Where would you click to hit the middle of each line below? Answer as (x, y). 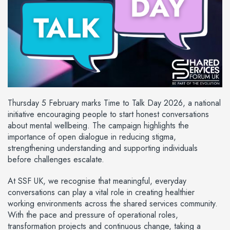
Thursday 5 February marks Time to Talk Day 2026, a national (114, 103)
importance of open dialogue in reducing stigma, (92, 137)
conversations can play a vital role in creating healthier (101, 192)
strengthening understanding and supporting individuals (103, 148)
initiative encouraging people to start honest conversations (108, 114)
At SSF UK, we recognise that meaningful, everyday (97, 181)
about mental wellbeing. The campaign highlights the (98, 126)
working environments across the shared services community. (113, 204)
